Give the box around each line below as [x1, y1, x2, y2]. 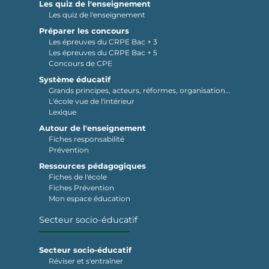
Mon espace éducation [48, 194, 130, 204]
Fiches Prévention [48, 183, 114, 193]
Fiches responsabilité [48, 134, 124, 144]
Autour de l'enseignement [38, 124, 146, 133]
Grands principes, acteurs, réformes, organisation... [48, 86, 231, 95]
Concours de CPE [48, 59, 112, 68]
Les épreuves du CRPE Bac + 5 [48, 48, 157, 58]
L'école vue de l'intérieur [48, 97, 134, 106]
